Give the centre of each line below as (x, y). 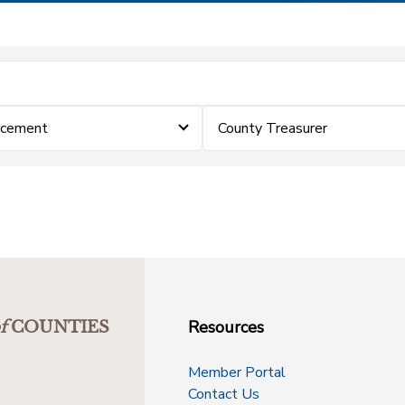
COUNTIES (60, 327)
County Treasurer (273, 128)
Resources (226, 327)
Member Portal (237, 372)
